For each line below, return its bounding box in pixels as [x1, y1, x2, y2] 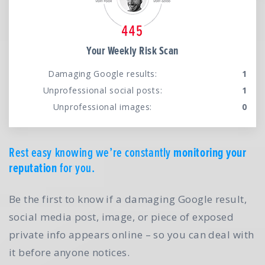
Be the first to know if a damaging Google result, [9, 192, 247, 206]
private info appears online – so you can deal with [9, 228, 254, 242]
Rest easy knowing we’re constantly [9, 143, 174, 162]
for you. [57, 159, 95, 177]
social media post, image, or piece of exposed [9, 210, 234, 224]
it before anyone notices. [9, 245, 130, 260]
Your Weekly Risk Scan [86, 42, 179, 59]
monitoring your [173, 143, 247, 162]
